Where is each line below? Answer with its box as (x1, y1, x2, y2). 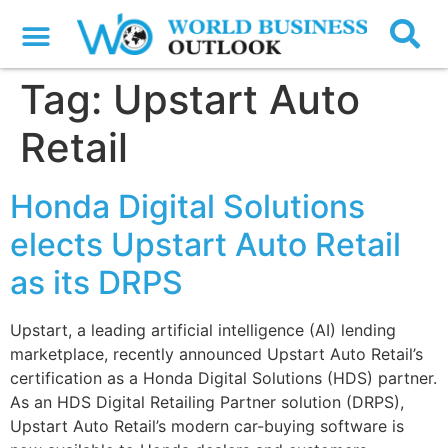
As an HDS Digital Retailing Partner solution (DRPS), (10, 392, 404, 413)
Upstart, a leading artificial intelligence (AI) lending (10, 320, 396, 341)
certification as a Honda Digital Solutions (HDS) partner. (10, 368, 437, 389)
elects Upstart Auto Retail (10, 225, 401, 265)
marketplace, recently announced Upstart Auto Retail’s (10, 344, 423, 365)
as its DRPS (10, 263, 183, 303)
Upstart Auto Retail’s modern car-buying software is (10, 416, 404, 437)
